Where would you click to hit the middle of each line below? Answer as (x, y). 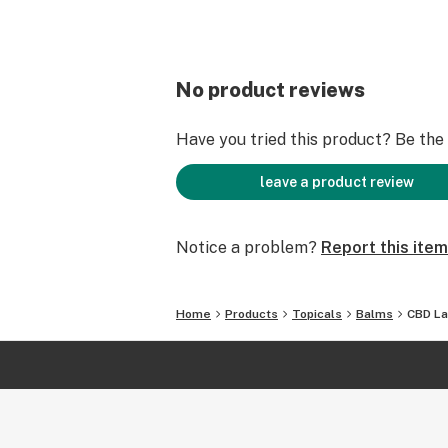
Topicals (317, 314)
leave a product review (337, 182)
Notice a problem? (246, 247)
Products (251, 314)
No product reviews (270, 90)
